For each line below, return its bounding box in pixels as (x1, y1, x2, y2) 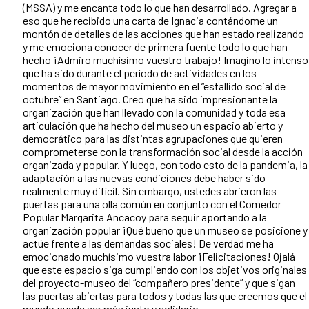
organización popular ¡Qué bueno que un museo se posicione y (23, 223, 308, 237)
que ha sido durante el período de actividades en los (23, 66, 257, 80)
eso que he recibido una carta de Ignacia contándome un (23, 14, 278, 28)
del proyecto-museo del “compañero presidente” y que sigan (23, 276, 295, 290)
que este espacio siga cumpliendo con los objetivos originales (23, 263, 307, 277)
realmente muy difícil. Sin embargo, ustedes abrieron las (23, 184, 277, 198)
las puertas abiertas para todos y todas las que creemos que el (23, 289, 307, 303)
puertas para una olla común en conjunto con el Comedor (23, 197, 281, 211)
